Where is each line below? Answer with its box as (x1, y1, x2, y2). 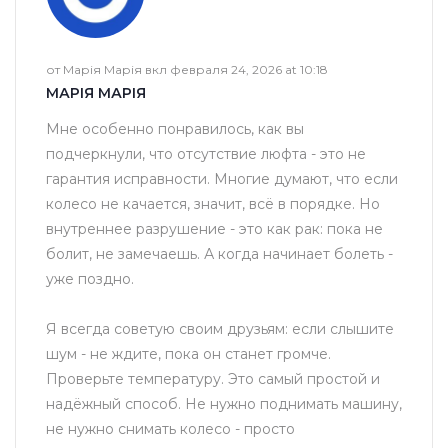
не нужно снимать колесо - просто (46, 419, 295, 438)
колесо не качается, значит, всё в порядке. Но (46, 194, 380, 213)
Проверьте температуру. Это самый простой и (46, 369, 380, 388)
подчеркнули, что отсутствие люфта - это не (46, 144, 366, 163)
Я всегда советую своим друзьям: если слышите (46, 319, 394, 338)
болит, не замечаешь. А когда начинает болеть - (46, 244, 393, 263)
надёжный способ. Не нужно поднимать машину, (46, 394, 402, 413)
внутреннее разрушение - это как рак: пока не (46, 219, 383, 238)
